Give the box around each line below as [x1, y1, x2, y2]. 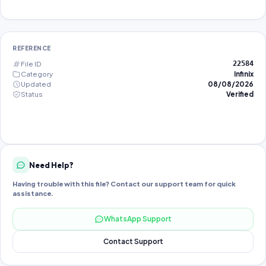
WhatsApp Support [104, 214, 172, 223]
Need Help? [29, 160, 74, 170]
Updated [21, 80, 51, 88]
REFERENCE [12, 45, 51, 52]
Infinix [234, 69, 254, 78]
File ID [21, 59, 41, 68]
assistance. [12, 189, 53, 197]
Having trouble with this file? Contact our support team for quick [12, 180, 236, 188]
